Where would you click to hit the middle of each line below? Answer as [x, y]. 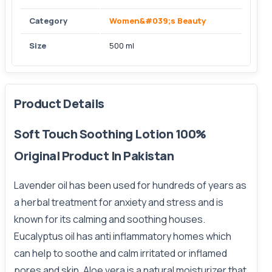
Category [48, 21]
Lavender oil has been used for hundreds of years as [130, 185]
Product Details [59, 104]
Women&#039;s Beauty [158, 21]
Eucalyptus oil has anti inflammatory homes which [123, 236]
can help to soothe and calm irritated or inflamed [121, 253]
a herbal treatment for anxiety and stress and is [119, 202]
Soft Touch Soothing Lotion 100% [110, 134]
